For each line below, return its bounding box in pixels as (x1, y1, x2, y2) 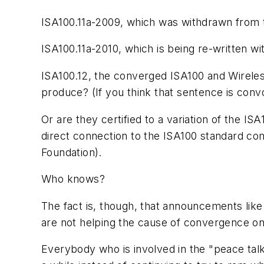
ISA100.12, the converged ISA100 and (41, 69, 229, 82)
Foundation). (41, 146, 102, 159)
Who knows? (41, 173, 105, 186)
